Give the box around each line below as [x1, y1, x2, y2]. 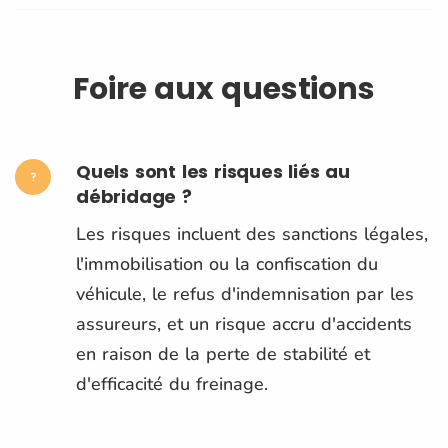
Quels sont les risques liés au [76, 158, 351, 184]
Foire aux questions [73, 67, 375, 110]
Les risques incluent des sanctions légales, [76, 221, 428, 246]
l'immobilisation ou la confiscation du [76, 251, 378, 276]
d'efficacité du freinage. [76, 371, 268, 396]
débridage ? [76, 183, 192, 209]
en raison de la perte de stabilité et [76, 341, 370, 366]
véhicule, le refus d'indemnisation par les [76, 281, 414, 306]
